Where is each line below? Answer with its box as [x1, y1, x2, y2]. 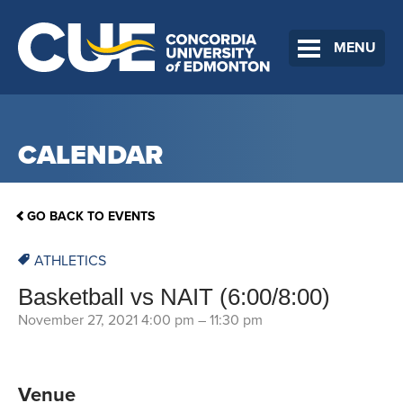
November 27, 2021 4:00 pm [18, 311, 194, 330]
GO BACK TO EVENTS [27, 209, 155, 225]
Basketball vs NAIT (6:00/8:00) [18, 283, 330, 311]
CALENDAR [18, 139, 163, 172]
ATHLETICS [34, 252, 106, 271]
